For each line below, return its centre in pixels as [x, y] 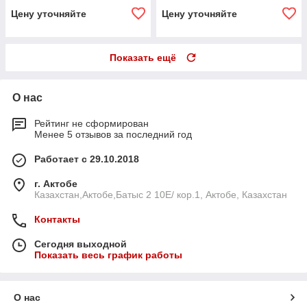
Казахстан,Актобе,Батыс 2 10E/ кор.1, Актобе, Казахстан [161, 195]
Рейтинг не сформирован [91, 124]
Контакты [57, 220]
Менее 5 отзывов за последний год [113, 135]
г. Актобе [56, 184]
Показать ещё [143, 58]
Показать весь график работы [108, 255]
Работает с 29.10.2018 [87, 159]
